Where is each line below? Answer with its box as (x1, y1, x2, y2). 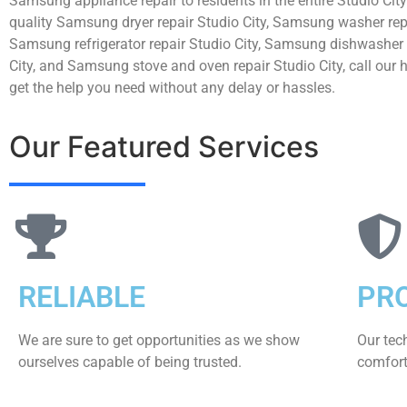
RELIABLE (18, 280, 145, 315)
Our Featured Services (9, 129, 319, 165)
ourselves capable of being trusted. (18, 353, 242, 372)
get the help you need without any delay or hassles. (9, 78, 335, 96)
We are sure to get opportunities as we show (18, 332, 300, 350)
